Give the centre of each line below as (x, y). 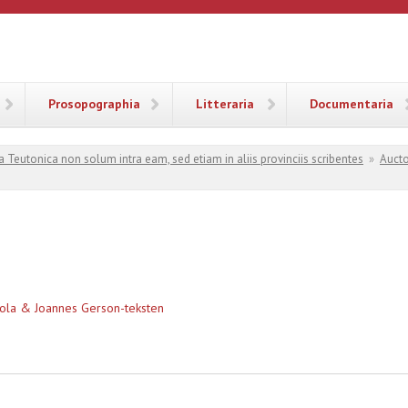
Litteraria (225, 104)
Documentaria (352, 104)
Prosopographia (94, 104)
